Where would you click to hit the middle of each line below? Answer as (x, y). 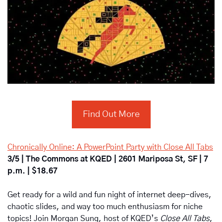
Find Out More (111, 114)
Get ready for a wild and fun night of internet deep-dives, (110, 194)
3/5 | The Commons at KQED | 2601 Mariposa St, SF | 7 (108, 159)
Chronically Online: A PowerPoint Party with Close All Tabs (110, 147)
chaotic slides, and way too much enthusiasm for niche (105, 206)
